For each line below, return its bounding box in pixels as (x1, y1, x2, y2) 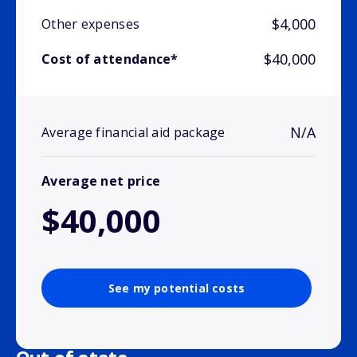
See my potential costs (108, 280, 245, 296)
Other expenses (41, 15, 140, 33)
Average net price (41, 172, 161, 190)
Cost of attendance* (41, 50, 178, 69)
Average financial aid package (41, 124, 226, 142)
